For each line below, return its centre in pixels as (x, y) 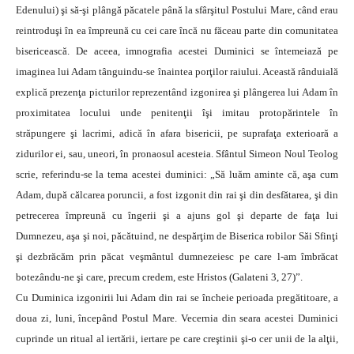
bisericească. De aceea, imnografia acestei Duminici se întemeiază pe (177, 51)
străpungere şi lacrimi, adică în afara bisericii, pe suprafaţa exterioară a (177, 133)
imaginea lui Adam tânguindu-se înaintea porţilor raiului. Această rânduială (177, 72)
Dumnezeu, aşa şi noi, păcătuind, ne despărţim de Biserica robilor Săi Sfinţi (177, 236)
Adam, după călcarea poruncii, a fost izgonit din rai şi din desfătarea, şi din (177, 195)
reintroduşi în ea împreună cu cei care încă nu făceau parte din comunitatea (177, 30)
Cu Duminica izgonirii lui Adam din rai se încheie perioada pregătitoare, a (177, 298)
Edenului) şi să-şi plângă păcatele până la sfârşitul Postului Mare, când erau (177, 10)
